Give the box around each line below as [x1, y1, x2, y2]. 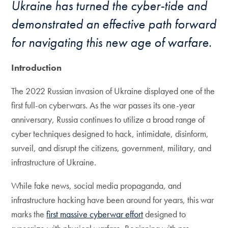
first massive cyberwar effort [46, 208, 144, 220]
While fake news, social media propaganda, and [11, 180, 182, 191]
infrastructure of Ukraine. [11, 156, 97, 168]
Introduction [11, 62, 62, 73]
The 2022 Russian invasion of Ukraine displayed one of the [11, 85, 215, 97]
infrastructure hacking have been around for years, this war [11, 194, 214, 206]
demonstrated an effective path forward [11, 15, 217, 33]
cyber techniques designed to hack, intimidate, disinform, [11, 128, 209, 139]
